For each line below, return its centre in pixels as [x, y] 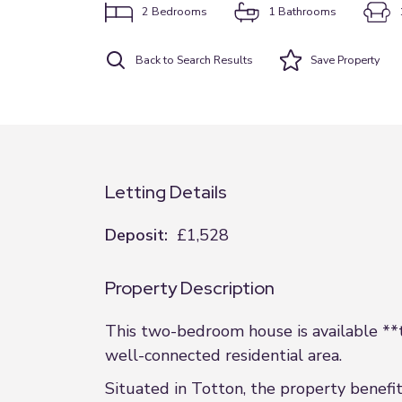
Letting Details [166, 192]
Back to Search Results [194, 60]
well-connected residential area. [223, 355]
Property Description [190, 288]
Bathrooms [307, 11]
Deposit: [136, 235]
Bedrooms [179, 11]
